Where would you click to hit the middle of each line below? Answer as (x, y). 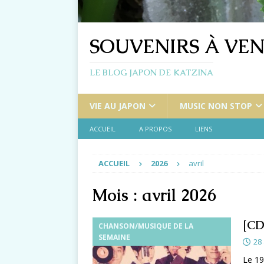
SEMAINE (114, 237)
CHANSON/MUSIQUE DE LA (146, 226)
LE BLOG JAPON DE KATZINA (151, 73)
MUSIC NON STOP (216, 106)
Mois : (117, 195)
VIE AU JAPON (118, 106)
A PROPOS (155, 129)
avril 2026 (179, 195)
